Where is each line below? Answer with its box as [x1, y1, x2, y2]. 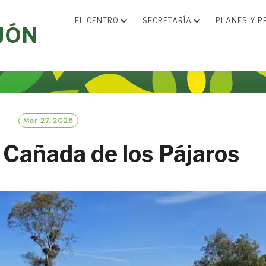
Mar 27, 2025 [23, 116, 74, 125]
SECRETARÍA [142, 16, 192, 25]
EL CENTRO [75, 16, 119, 25]
